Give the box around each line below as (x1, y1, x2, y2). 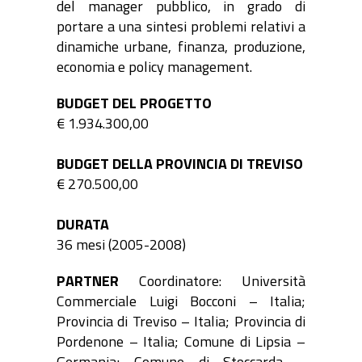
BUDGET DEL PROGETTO (57, 92, 212, 115)
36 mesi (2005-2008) (57, 234, 186, 256)
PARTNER (57, 270, 119, 293)
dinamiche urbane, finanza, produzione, (57, 36, 305, 58)
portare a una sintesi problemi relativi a (57, 15, 305, 38)
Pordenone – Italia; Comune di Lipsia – (57, 330, 305, 353)
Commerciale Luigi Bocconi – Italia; (57, 290, 305, 313)
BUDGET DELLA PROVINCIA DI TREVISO (57, 153, 303, 175)
